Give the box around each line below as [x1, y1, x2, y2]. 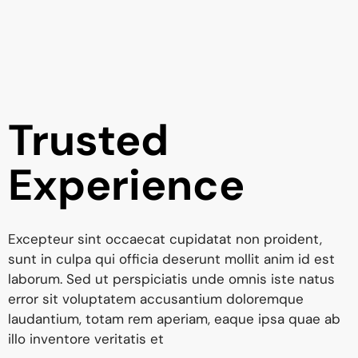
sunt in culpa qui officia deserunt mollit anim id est [8, 249, 335, 268]
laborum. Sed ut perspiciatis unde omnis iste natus [8, 269, 335, 288]
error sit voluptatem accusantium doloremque [8, 289, 304, 308]
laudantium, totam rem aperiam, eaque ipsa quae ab [8, 309, 340, 328]
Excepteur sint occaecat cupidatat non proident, [8, 229, 322, 248]
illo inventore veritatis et [8, 329, 164, 348]
